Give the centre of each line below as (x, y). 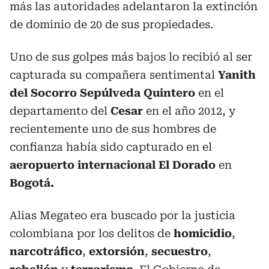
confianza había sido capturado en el (111, 147)
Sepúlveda (110, 93)
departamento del (60, 111)
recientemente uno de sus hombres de (113, 129)
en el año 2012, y (189, 111)
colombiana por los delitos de (92, 233)
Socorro (54, 93)
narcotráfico (46, 251)
